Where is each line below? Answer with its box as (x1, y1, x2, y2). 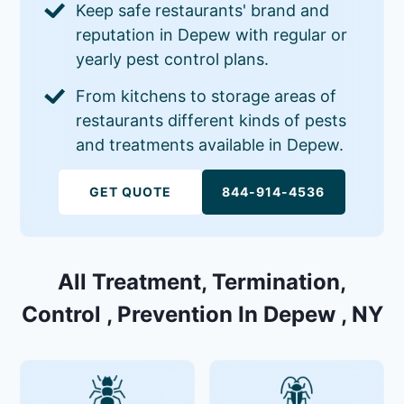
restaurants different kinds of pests (76, 110, 347, 130)
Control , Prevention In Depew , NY (21, 300, 383, 327)
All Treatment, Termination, (58, 268, 346, 295)
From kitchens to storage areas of (76, 86, 337, 106)
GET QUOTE (89, 183, 172, 199)
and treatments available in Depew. (76, 134, 344, 154)
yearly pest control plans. (76, 49, 270, 69)
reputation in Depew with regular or (76, 24, 348, 44)
